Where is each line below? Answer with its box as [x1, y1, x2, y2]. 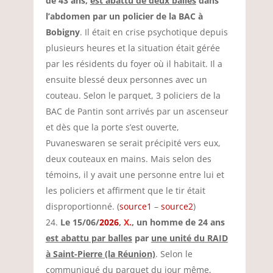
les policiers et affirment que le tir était [45, 185, 205, 196]
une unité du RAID [151, 232, 228, 244]
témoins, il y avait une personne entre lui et [45, 169, 224, 180]
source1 [119, 200, 152, 212]
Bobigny [45, 26, 80, 38]
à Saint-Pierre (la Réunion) [45, 248, 155, 260]
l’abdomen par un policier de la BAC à [45, 10, 203, 22]
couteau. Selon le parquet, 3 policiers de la [45, 90, 221, 101]
